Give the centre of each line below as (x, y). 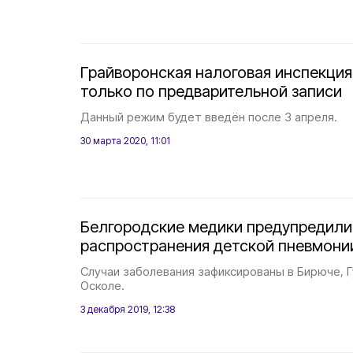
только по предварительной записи (211, 91)
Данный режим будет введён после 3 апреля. (209, 117)
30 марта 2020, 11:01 (125, 141)
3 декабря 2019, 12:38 (128, 309)
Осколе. (102, 286)
